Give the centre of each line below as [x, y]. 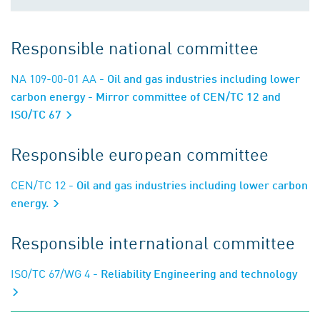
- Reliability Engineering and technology [194, 273]
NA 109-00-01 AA [54, 78]
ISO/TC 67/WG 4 [50, 273]
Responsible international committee [153, 242]
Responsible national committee [135, 47]
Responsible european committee [140, 154]
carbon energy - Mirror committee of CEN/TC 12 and [146, 96]
